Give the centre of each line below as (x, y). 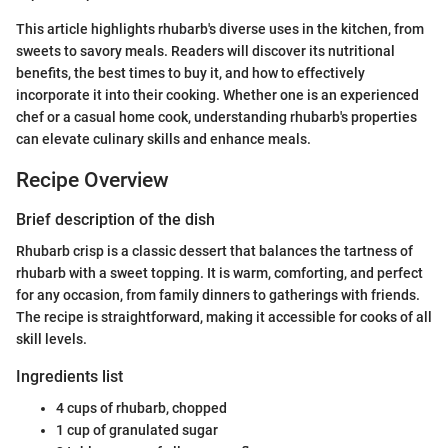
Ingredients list (69, 377)
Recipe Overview (92, 179)
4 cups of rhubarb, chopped (141, 408)
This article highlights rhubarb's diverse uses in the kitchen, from (220, 28)
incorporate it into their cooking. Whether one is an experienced (217, 94)
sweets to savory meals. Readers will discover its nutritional (205, 50)
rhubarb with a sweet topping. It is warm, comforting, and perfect (219, 273)
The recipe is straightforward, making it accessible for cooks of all (224, 317)
